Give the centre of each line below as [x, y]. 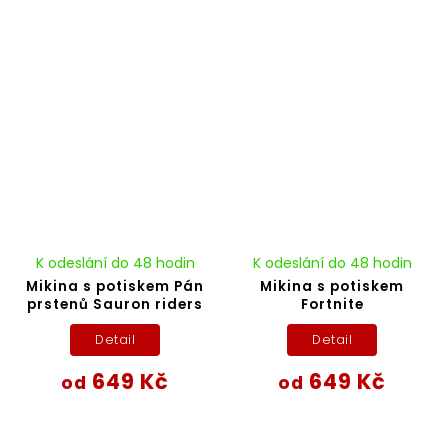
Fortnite [332, 304]
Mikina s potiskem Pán [115, 286]
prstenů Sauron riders [115, 304]
